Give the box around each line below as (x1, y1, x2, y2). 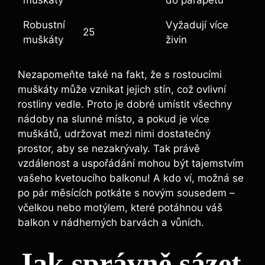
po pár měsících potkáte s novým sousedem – (18, 187, 235, 199)
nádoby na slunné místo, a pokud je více (18, 113, 209, 125)
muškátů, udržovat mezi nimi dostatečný (18, 128, 211, 140)
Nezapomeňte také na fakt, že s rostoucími (18, 69, 222, 81)
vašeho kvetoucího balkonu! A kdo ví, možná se (18, 172, 244, 185)
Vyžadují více (166, 18, 228, 31)
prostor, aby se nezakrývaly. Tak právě (18, 143, 200, 155)
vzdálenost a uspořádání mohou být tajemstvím (18, 157, 244, 170)
